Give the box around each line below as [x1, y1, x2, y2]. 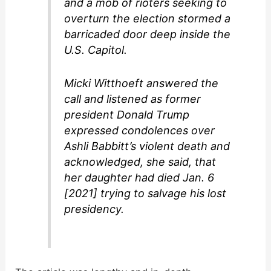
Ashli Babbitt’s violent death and [64, 139, 230, 152]
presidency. [64, 202, 125, 215]
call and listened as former [64, 92, 201, 105]
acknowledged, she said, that [64, 155, 217, 168]
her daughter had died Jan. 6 [64, 171, 215, 184]
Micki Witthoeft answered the [64, 76, 219, 90]
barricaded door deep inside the [64, 28, 231, 41]
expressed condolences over [64, 123, 215, 137]
